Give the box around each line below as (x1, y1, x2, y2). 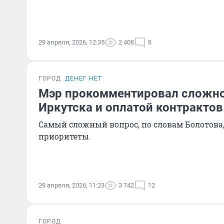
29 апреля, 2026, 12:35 (38, 38, 104, 46)
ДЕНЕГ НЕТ (65, 75, 102, 82)
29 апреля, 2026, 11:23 (38, 181, 104, 189)
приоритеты (38, 131, 89, 141)
